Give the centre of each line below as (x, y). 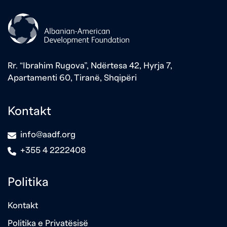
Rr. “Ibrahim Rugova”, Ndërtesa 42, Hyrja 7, (90, 65)
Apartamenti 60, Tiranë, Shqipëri (72, 78)
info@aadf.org (48, 134)
